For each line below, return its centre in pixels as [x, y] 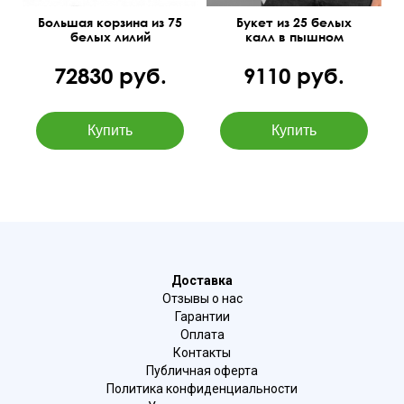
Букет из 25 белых [294, 22]
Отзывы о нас [202, 298]
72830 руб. [110, 75]
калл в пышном [294, 36]
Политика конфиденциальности [202, 388]
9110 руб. [294, 75]
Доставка [202, 280]
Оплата [202, 334]
